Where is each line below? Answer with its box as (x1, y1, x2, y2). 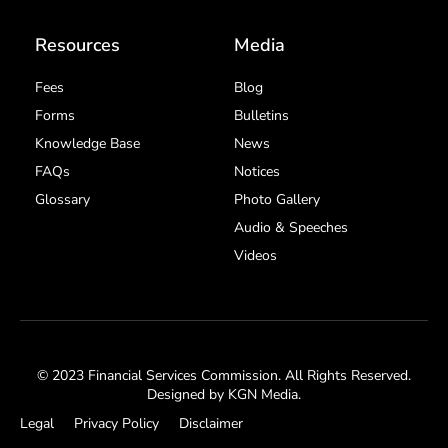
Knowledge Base (35, 133, 140, 153)
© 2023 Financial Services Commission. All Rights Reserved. (37, 365, 411, 385)
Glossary (35, 189, 90, 209)
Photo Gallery (234, 189, 320, 209)
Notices (234, 161, 280, 181)
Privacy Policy (74, 413, 159, 433)
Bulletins (234, 105, 289, 125)
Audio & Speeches (234, 217, 348, 237)
